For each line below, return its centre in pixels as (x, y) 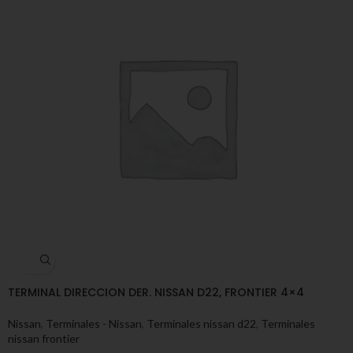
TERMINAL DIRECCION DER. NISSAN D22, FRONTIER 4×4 (156, 292)
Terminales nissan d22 (201, 323)
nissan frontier (44, 338)
